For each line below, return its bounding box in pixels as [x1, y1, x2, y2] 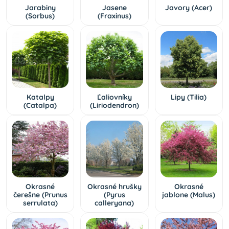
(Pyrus [103, 190, 125, 200]
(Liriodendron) [89, 100, 139, 110]
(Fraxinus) [97, 11, 131, 20]
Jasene [102, 3, 127, 12]
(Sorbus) [26, 11, 55, 20]
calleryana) [95, 198, 134, 208]
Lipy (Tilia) [171, 92, 207, 102]
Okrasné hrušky [87, 182, 142, 192]
